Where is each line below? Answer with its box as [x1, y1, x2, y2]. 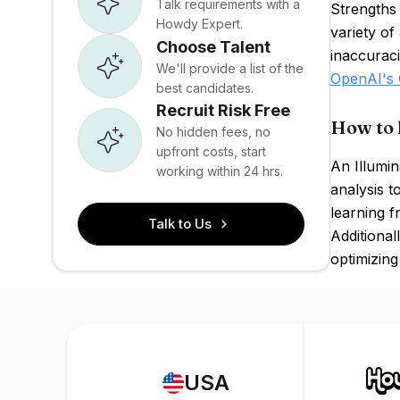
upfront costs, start [156, 144, 266, 159]
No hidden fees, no [156, 124, 271, 139]
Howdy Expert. [156, 15, 243, 31]
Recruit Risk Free [156, 101, 290, 120]
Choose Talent [156, 37, 271, 56]
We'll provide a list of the [156, 60, 304, 76]
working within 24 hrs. [156, 163, 283, 179]
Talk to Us [148, 215, 212, 232]
